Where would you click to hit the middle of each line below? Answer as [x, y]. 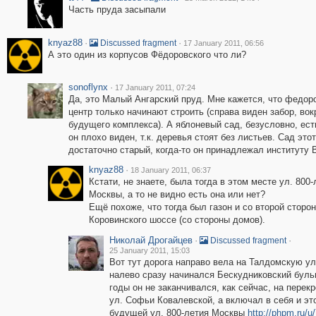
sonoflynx [88, 87]
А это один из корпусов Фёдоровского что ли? [147, 55]
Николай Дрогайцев [151, 240]
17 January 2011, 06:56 [223, 43]
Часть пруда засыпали [117, 10]
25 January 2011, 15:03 [149, 250]
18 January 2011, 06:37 [170, 170]
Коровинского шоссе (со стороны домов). [177, 220]
